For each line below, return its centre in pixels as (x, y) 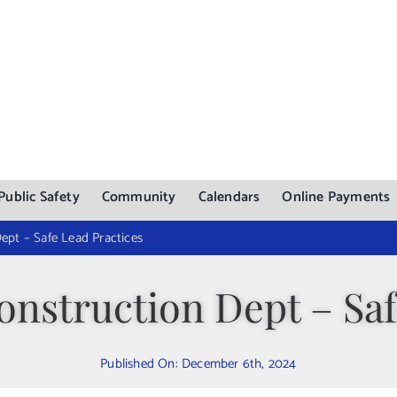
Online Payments (336, 197)
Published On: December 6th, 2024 (198, 363)
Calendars (229, 197)
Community (139, 197)
